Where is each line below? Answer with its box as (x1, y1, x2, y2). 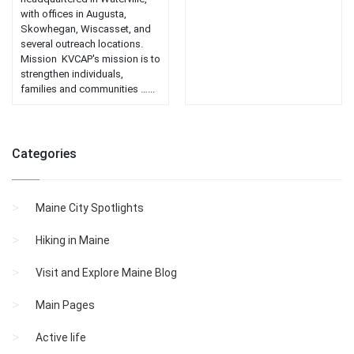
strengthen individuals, (21, 68, 123, 81)
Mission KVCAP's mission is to (21, 53, 160, 66)
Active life (36, 331, 86, 345)
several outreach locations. (21, 38, 153, 51)
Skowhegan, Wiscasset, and (21, 23, 151, 36)
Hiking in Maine (36, 234, 110, 247)
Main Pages (36, 299, 95, 312)
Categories (12, 146, 77, 162)
